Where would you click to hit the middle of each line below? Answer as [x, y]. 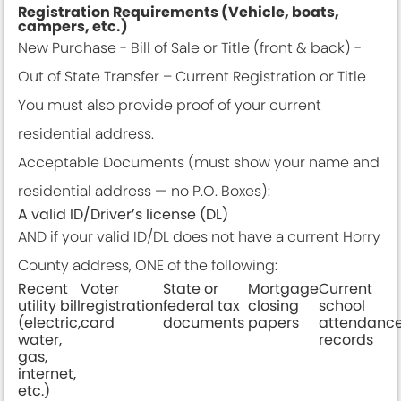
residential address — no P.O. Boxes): [144, 191]
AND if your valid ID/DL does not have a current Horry [199, 237]
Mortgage [283, 289]
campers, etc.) [73, 26]
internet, [47, 374]
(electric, [49, 323]
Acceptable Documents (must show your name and [199, 162]
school [342, 306]
